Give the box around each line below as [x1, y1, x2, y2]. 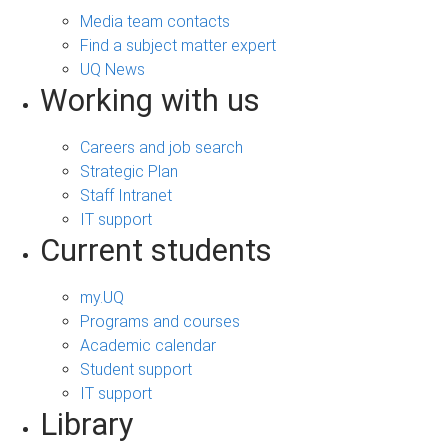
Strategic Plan [80, 161, 178, 181]
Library [40, 405, 134, 443]
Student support [80, 359, 192, 379]
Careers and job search [80, 137, 243, 157]
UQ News [80, 59, 145, 79]
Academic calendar [80, 335, 216, 355]
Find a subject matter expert [80, 35, 276, 55]
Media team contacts [80, 11, 230, 31]
